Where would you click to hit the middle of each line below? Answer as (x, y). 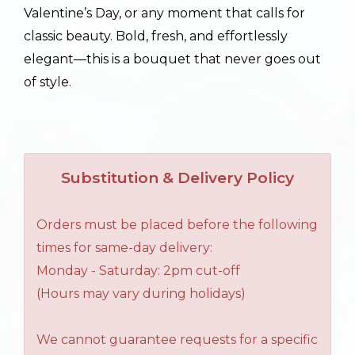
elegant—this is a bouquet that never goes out (172, 59)
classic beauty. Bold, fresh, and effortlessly (156, 36)
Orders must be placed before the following (177, 225)
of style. (48, 82)
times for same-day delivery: (124, 248)
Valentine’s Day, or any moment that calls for (164, 13)
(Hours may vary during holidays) (141, 294)
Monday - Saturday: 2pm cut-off (138, 271)
